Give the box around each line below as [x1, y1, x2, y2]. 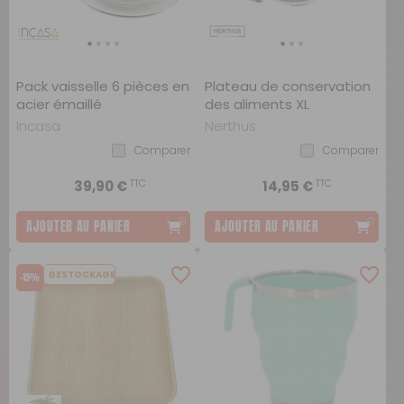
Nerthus [205, 116, 256, 135]
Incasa [16, 116, 60, 135]
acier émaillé [16, 95, 102, 114]
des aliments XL [205, 95, 309, 114]
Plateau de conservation [205, 77, 371, 96]
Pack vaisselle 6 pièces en [16, 77, 189, 96]
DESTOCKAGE [49, 268, 115, 281]
